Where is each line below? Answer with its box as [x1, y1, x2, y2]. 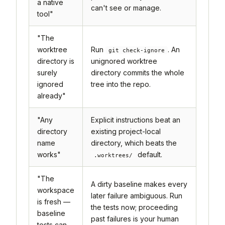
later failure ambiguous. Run [91, 191, 182, 200]
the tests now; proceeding [91, 202, 178, 211]
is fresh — [37, 197, 70, 206]
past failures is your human [91, 214, 179, 223]
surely [37, 68, 57, 77]
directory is [37, 56, 74, 65]
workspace [37, 185, 74, 194]
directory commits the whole [91, 68, 184, 77]
